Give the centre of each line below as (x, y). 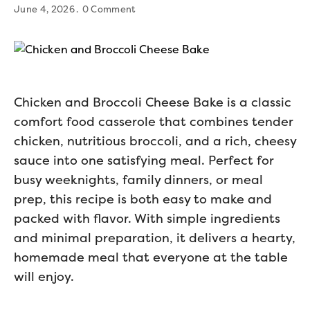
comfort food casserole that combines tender (154, 121)
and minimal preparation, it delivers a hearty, (155, 238)
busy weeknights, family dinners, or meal (138, 180)
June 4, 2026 (44, 9)
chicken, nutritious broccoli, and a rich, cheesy (155, 141)
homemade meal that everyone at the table (151, 257)
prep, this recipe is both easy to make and (143, 199)
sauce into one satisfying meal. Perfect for (144, 160)
